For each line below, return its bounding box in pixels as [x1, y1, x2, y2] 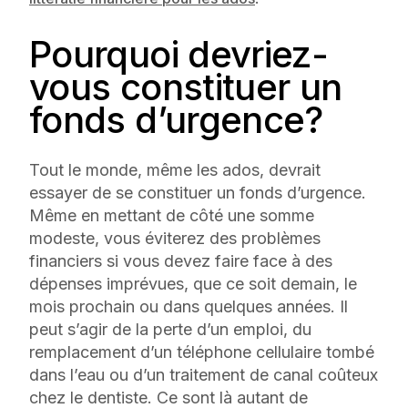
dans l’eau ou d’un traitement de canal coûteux [29, 364, 378, 384]
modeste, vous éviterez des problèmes [29, 228, 321, 248]
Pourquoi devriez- [29, 31, 329, 76]
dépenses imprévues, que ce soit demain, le [29, 273, 357, 293]
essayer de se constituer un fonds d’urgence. [29, 182, 366, 202]
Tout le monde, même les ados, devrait [29, 159, 321, 179]
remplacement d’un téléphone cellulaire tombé [29, 342, 374, 362]
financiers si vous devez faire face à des [29, 250, 332, 270]
